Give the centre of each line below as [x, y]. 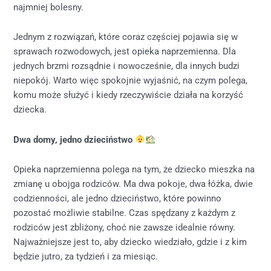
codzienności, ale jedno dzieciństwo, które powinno [118, 199]
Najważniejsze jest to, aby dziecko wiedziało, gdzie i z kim [130, 242]
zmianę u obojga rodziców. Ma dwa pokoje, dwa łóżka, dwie [133, 184]
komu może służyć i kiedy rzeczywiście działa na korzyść [129, 95]
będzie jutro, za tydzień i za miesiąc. [86, 257]
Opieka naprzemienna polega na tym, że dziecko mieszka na [134, 170]
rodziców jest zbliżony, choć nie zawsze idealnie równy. [125, 228]
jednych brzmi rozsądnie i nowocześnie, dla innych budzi [127, 66]
